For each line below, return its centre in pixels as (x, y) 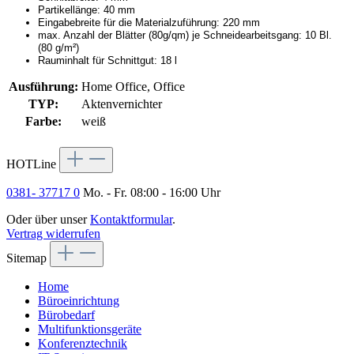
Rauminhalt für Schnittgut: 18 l (107, 60)
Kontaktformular (131, 219)
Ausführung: (43, 86)
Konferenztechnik (83, 343)
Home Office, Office (133, 86)
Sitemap (28, 258)
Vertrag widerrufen (53, 233)
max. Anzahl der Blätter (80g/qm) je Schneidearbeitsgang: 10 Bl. (185, 35)
